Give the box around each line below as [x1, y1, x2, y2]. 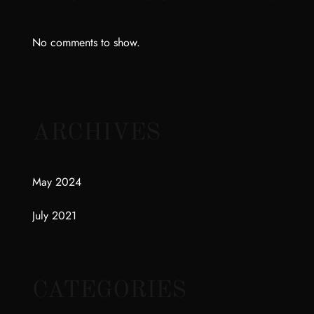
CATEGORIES [32, 279, 186, 303]
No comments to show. [32, 34, 140, 50]
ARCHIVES [32, 121, 161, 145]
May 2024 [32, 174, 81, 190]
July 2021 [32, 207, 76, 224]
